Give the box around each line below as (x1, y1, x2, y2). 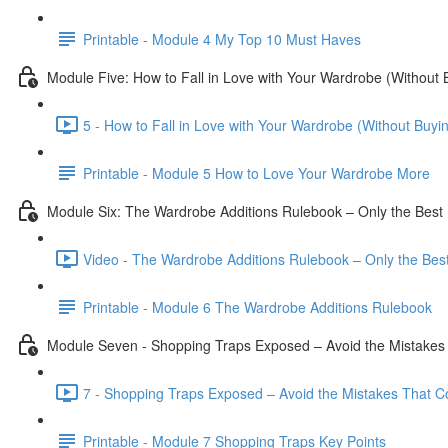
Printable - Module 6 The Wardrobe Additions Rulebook (83, 296, 432, 317)
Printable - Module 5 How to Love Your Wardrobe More (83, 162, 430, 183)
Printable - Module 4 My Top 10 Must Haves (83, 28, 361, 49)
